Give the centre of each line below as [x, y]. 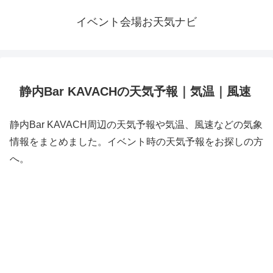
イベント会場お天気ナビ [136, 22]
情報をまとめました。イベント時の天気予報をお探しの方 [136, 142]
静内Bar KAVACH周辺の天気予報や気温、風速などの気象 [136, 125]
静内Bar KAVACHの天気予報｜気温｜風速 [135, 91]
